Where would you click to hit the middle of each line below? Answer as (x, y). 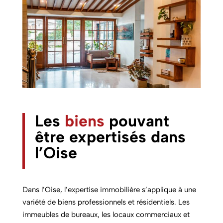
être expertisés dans (110, 137)
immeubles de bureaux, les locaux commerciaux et (106, 215)
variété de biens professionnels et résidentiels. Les (106, 202)
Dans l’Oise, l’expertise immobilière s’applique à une (109, 190)
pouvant (137, 121)
